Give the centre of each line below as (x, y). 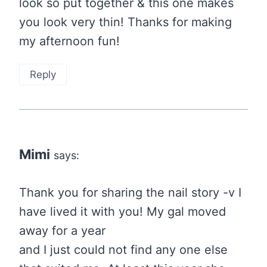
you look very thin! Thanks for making (125, 22)
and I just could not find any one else (123, 250)
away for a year (62, 231)
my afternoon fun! (69, 41)
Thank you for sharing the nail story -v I (130, 193)
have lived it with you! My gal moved (122, 212)
